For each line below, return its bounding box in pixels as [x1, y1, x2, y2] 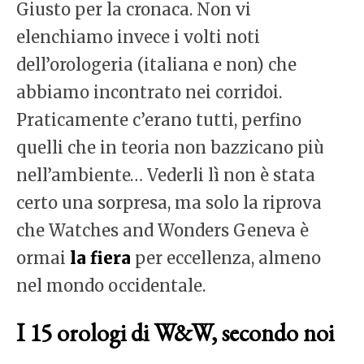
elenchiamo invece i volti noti [16, 27, 260, 48]
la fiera [70, 248, 131, 269]
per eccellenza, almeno [131, 248, 321, 269]
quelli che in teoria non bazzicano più [16, 137, 324, 158]
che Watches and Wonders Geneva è [16, 220, 309, 241]
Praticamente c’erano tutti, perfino [16, 110, 301, 131]
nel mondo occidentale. [16, 275, 206, 297]
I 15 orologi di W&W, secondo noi [16, 317, 334, 349]
